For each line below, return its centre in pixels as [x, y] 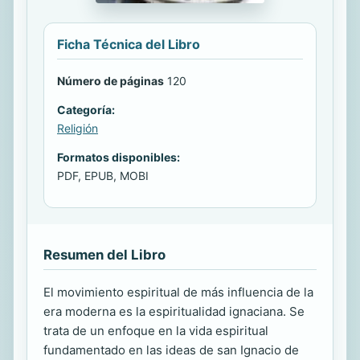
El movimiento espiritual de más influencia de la [178, 292]
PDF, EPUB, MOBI [103, 175]
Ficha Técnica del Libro [129, 44]
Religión [78, 128]
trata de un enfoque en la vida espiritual [156, 330]
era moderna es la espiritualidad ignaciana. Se [174, 311]
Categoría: [86, 109]
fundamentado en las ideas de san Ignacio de [171, 350]
